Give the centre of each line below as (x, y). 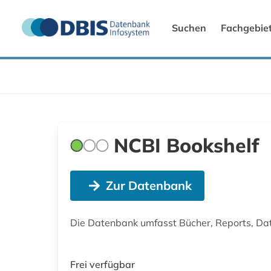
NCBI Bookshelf (186, 145)
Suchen (189, 28)
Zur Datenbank (149, 185)
